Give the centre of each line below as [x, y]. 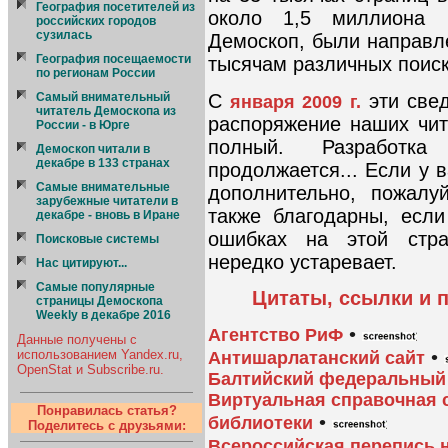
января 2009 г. [295, 101]
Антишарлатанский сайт [316, 358]
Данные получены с [77, 339]
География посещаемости [113, 59]
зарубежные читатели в [107, 201]
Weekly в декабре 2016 [103, 315]
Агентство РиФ [275, 335]
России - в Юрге [83, 125]
